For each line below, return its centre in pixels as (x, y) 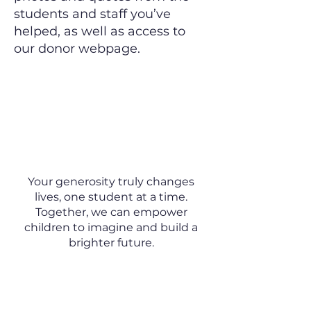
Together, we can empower (111, 212)
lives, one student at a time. (111, 197)
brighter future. (111, 243)
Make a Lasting (111, 137)
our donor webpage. (77, 49)
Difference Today (111, 157)
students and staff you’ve (92, 14)
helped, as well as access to (100, 31)
